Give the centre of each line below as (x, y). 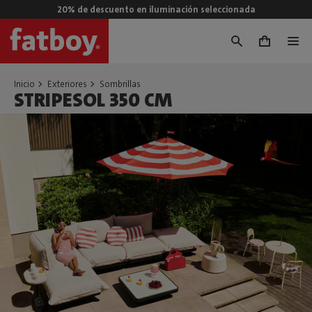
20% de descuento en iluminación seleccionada (156, 9)
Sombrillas (120, 84)
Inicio (24, 84)
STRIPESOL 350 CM (93, 100)
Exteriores (67, 84)
